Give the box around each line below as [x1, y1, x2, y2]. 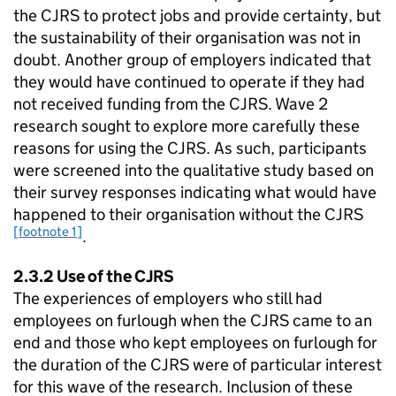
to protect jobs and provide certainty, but [80, 5, 381, 26]
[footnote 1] [13, 222, 82, 240]
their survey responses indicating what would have [13, 182, 377, 202]
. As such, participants [206, 138, 367, 158]
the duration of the [13, 354, 150, 375]
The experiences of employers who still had [13, 288, 323, 308]
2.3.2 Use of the [13, 266, 134, 286]
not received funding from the [13, 94, 229, 114]
